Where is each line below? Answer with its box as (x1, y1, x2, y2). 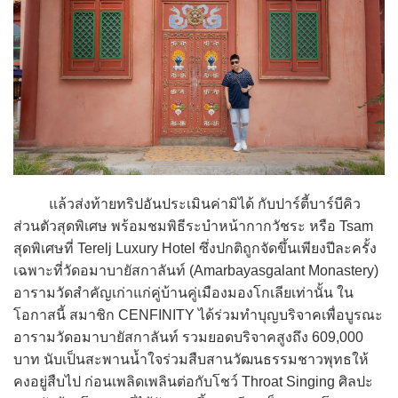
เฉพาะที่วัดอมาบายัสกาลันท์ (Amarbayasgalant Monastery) (13, 262, 378, 278)
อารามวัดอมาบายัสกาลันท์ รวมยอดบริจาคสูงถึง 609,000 (13, 329, 363, 345)
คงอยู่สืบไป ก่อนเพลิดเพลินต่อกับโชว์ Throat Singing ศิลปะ (13, 373, 373, 389)
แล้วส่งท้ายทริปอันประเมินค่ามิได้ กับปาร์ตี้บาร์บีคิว (13, 195, 361, 211)
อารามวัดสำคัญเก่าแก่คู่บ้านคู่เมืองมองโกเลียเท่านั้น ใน (13, 284, 354, 300)
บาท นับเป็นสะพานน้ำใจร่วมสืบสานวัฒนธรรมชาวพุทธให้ (13, 351, 369, 367)
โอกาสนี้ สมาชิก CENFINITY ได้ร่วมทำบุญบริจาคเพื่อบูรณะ (13, 306, 383, 322)
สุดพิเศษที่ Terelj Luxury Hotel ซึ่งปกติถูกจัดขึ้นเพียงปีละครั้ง (13, 240, 377, 256)
